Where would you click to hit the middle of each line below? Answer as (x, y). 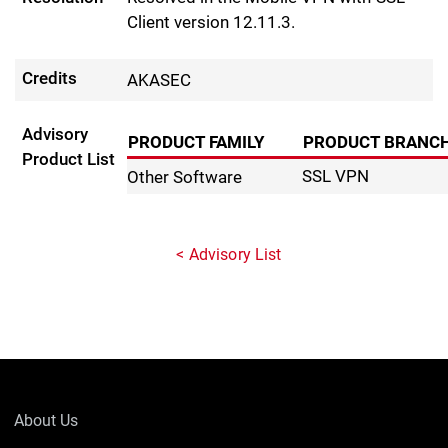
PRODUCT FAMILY (197, 142)
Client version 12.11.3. (211, 22)
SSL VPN (336, 176)
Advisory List (235, 255)
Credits (50, 78)
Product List (69, 159)
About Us (46, 421)
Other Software (185, 176)
